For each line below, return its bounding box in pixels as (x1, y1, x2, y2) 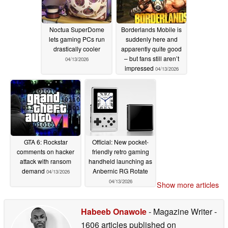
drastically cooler (53, 44, 100, 53)
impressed (124, 64, 155, 73)
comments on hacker (17, 147, 74, 156)
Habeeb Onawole (81, 206, 147, 218)
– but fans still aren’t (124, 54, 179, 63)
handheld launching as (89, 157, 152, 166)
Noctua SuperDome (49, 25, 104, 34)
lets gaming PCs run (48, 35, 105, 44)
